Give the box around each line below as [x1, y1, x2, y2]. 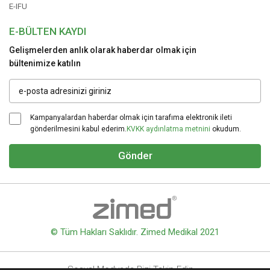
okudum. [210, 124, 241, 133]
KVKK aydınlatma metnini [127, 124, 210, 133]
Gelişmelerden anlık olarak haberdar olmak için [9, 45, 196, 55]
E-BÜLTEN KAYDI [9, 25, 86, 37]
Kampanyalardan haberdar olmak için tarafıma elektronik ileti [30, 113, 232, 122]
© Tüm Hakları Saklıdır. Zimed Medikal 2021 [51, 227, 219, 238]
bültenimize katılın [9, 58, 81, 68]
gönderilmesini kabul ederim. [30, 124, 127, 133]
